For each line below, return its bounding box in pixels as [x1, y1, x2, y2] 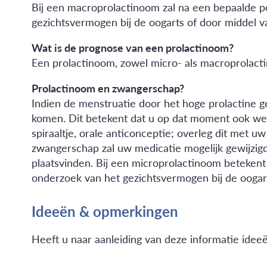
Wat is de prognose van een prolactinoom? [31, 40, 234, 55]
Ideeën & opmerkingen [31, 201, 178, 222]
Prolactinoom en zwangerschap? [31, 80, 184, 96]
